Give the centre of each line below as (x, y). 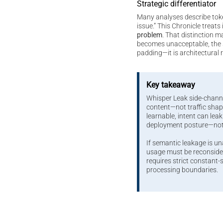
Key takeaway (170, 85)
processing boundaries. (182, 170)
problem (149, 35)
